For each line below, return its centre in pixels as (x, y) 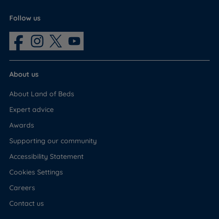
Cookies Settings (36, 172)
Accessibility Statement (47, 156)
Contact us (27, 203)
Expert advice (32, 109)
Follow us (25, 18)
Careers (22, 187)
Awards (22, 125)
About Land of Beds (42, 94)
